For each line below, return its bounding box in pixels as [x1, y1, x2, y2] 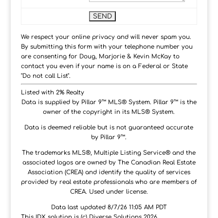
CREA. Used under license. [70, 188, 148, 196]
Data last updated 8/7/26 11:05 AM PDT [51, 204, 167, 211]
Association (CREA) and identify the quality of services [27, 169, 190, 176]
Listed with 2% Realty [20, 89, 84, 96]
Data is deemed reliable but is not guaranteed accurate [24, 124, 194, 131]
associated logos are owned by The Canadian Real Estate [22, 159, 196, 166]
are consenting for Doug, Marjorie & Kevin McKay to [20, 53, 180, 60]
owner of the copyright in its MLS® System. [43, 109, 175, 116]
